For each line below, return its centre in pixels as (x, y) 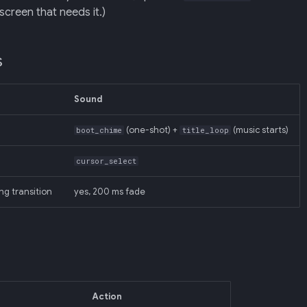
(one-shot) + (152, 130)
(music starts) (259, 130)
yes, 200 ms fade (110, 192)
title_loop (205, 130)
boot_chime (99, 130)
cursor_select (107, 161)
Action (107, 297)
